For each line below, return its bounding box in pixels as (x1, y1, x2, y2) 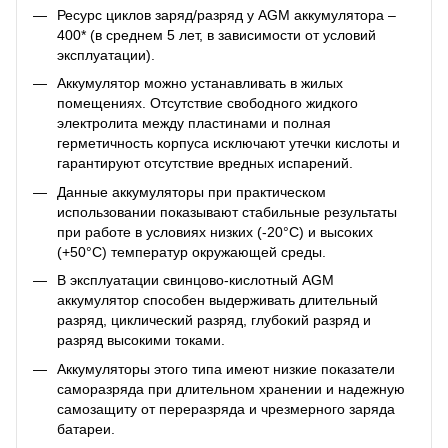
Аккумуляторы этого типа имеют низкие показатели (57, 360, 395, 377)
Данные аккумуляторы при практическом (57, 183, 326, 200)
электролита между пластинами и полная (57, 115, 331, 132)
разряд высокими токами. (57, 332, 225, 349)
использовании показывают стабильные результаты (57, 203, 397, 220)
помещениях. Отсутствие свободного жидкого (57, 95, 358, 112)
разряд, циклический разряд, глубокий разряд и (57, 312, 371, 329)
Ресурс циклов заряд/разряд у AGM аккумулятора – (57, 6, 396, 23)
